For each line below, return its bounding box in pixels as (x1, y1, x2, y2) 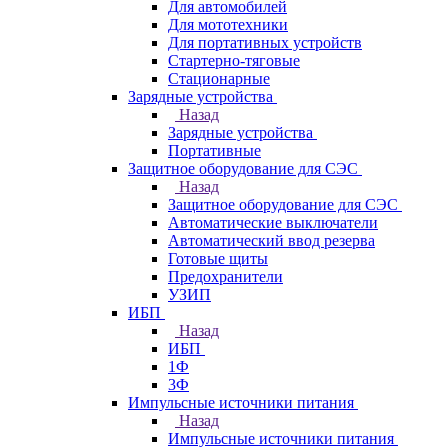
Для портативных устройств (168, 34, 362, 51)
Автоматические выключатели (168, 214, 378, 231)
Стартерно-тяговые (168, 52, 300, 69)
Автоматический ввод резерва (168, 232, 375, 249)
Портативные (168, 142, 261, 159)
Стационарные (168, 70, 270, 87)
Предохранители (168, 268, 283, 285)
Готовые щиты (168, 250, 268, 267)
